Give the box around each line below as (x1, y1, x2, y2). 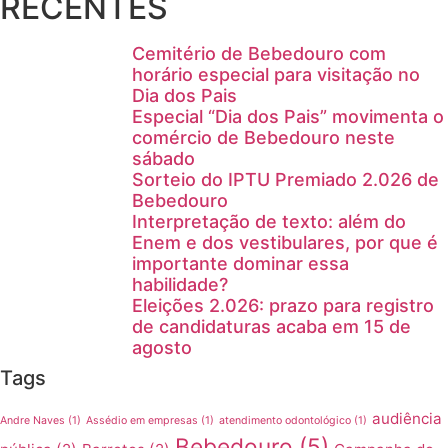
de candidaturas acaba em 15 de (132, 315, 411, 337)
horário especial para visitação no (132, 63, 420, 85)
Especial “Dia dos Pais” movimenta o (132, 105, 444, 127)
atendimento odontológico (219, 413, 351, 427)
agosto (132, 336, 192, 358)
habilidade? (132, 273, 228, 295)
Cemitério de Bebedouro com (132, 42, 386, 64)
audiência (372, 408, 442, 428)
